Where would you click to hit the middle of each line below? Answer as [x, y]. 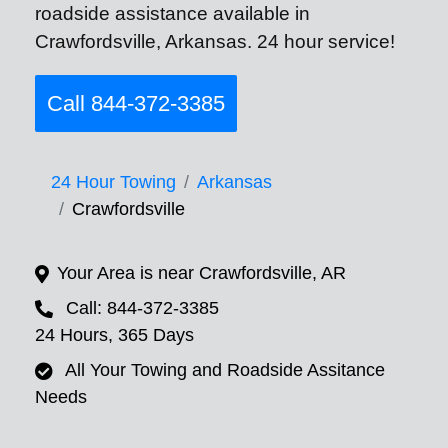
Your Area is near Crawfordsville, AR [201, 273]
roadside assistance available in [172, 13]
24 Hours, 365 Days [114, 335]
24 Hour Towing [113, 182]
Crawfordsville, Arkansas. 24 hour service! [215, 41]
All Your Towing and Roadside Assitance [225, 370]
